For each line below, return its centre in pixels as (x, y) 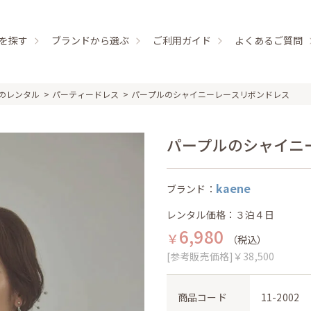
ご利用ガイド (182, 40)
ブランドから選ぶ (90, 40)
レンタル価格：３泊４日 (221, 215)
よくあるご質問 (269, 40)
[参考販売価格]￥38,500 (221, 256)
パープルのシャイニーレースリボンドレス (211, 94)
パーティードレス (86, 94)
